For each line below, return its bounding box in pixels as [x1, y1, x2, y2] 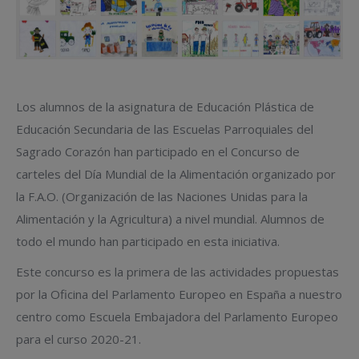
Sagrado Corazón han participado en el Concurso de [16, 143, 300, 159]
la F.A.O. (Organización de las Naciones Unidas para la [16, 188, 308, 204]
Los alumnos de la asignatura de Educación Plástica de [16, 98, 314, 115]
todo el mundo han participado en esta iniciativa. [16, 232, 280, 249]
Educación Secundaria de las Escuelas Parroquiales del [16, 120, 313, 137]
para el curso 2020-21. [16, 330, 141, 347]
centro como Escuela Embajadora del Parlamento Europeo [16, 308, 338, 325]
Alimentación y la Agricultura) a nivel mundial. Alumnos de [16, 210, 325, 227]
